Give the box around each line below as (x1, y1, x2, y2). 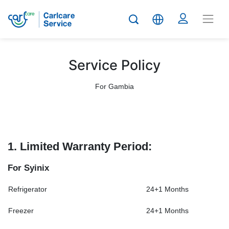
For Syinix (8, 163, 49, 173)
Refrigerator (8, 185, 47, 193)
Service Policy (68, 57, 161, 74)
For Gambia (95, 82, 134, 90)
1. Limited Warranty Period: (8, 140, 152, 153)
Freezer (8, 207, 34, 215)
